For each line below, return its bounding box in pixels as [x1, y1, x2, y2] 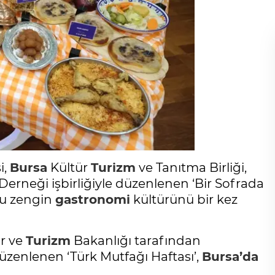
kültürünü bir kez [130, 192, 238, 207]
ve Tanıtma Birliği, [136, 160, 247, 175]
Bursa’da [202, 249, 258, 264]
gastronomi [55, 192, 130, 207]
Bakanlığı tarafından [71, 233, 201, 248]
